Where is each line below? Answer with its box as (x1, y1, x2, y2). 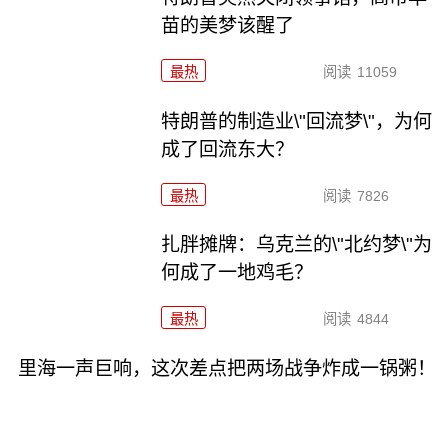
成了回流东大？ (161, 138, 295, 160)
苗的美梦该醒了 (161, 14, 295, 36)
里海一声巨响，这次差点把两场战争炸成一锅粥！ (17, 358, 436, 380)
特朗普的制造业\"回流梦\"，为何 (161, 110, 433, 132)
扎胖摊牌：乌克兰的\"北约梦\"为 (161, 234, 433, 256)
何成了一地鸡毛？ (161, 262, 314, 284)
